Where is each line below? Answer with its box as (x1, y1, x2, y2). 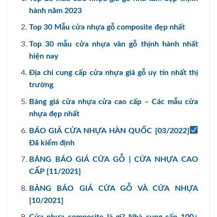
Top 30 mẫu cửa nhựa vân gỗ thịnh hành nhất (29, 40, 198, 48)
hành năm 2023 (29, 6, 82, 15)
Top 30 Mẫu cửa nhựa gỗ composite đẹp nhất (29, 23, 185, 31)
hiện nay (29, 52, 58, 60)
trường (29, 81, 53, 89)
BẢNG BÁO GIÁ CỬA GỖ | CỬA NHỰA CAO (29, 155, 198, 164)
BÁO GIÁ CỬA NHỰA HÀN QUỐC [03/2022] (29, 126, 189, 135)
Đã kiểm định (29, 139, 75, 147)
